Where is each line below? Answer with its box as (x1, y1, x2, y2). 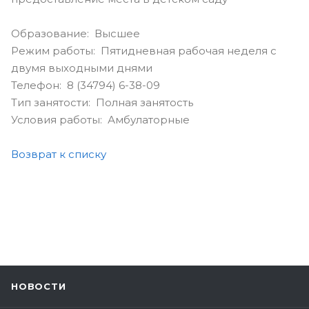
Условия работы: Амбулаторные (11, 112, 190, 126)
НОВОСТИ (11, 281, 66, 292)
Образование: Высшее (11, 26, 140, 40)
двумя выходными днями (11, 61, 152, 74)
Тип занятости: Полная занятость (11, 95, 193, 109)
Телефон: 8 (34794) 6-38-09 (11, 78, 160, 92)
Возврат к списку (11, 147, 106, 161)
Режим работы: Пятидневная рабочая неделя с (11, 43, 277, 57)
